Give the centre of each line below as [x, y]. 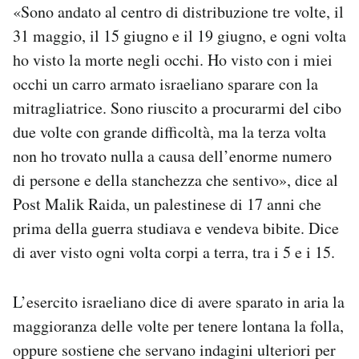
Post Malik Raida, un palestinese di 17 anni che [167, 204]
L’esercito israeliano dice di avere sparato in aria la [179, 302]
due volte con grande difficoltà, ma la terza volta [169, 132]
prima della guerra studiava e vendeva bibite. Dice [176, 228]
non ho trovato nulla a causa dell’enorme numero [172, 156]
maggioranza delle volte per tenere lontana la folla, [178, 326]
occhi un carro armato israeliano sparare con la [165, 84]
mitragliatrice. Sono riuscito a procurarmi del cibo [177, 108]
